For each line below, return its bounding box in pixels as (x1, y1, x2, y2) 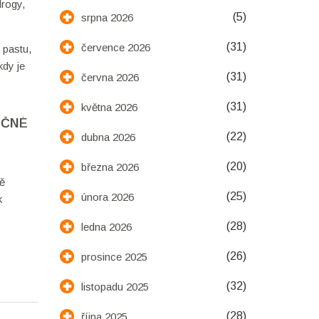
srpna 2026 (80, 11, 133, 23)
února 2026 (80, 190, 134, 203)
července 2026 (80, 41, 150, 53)
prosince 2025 (80, 250, 147, 263)
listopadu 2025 (80, 280, 149, 293)
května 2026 (80, 100, 137, 113)
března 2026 (80, 160, 139, 173)
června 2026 (80, 70, 139, 83)
